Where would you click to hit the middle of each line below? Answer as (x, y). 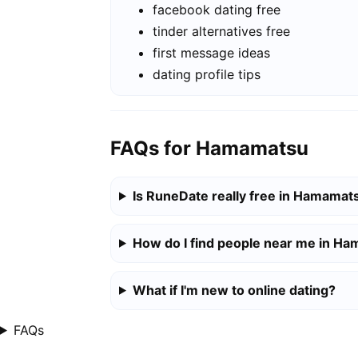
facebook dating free (217, 10)
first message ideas (211, 53)
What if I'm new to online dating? (234, 290)
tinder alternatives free (221, 32)
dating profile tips (207, 75)
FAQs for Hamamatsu (209, 148)
